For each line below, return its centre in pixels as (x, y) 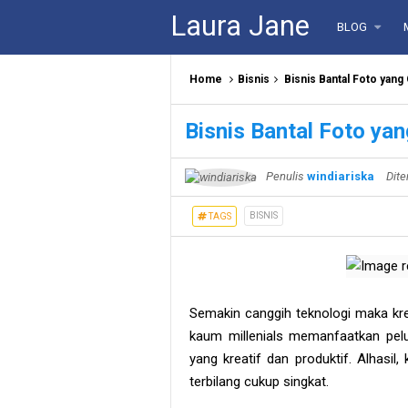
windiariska (341, 176)
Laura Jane (240, 26)
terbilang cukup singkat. (259, 381)
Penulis (285, 176)
